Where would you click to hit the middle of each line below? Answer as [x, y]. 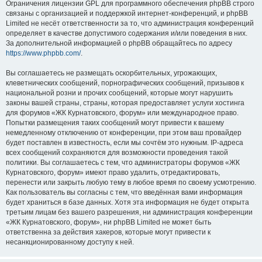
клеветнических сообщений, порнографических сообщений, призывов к [125, 83]
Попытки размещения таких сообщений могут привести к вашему [115, 123]
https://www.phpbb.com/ [43, 53]
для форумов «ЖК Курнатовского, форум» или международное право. [122, 113]
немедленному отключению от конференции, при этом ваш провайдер [124, 133]
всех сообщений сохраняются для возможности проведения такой [117, 153]
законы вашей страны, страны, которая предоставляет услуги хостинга [125, 103]
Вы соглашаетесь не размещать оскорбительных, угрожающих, [111, 73]
